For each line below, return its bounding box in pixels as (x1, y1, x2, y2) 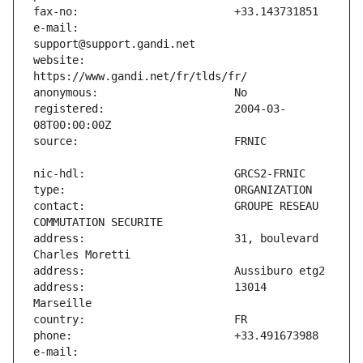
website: (33, 53, 85, 67)
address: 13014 (33, 280, 267, 294)
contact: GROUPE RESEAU (33, 199, 318, 213)
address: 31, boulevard (33, 232, 318, 246)
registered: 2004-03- (33, 102, 286, 116)
